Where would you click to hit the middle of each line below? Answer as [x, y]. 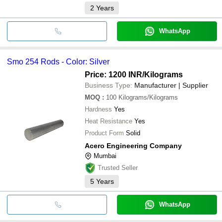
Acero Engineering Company [133, 145]
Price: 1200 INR [113, 74]
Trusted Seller [118, 167]
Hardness [98, 109]
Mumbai [105, 156]
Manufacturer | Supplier [171, 85]
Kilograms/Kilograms [148, 97]
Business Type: [109, 85]
